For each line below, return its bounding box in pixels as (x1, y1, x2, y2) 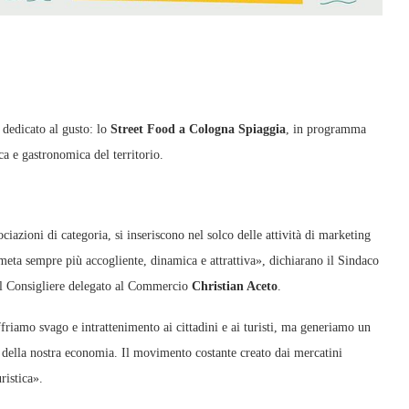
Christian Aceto (192, 279, 278, 293)
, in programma (286, 122, 366, 136)
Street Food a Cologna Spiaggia (110, 122, 286, 136)
